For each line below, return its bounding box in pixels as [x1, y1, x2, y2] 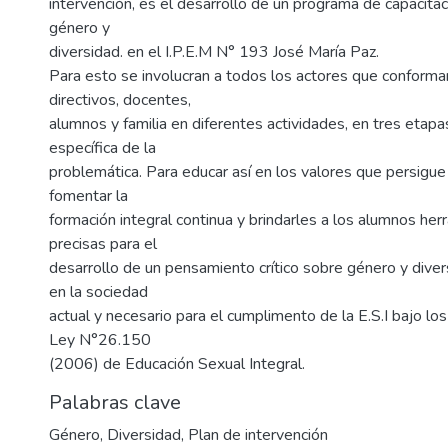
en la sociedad [49, 281, 148, 304]
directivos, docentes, [49, 89, 191, 112]
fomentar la [49, 185, 128, 208]
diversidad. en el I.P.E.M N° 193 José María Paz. [49, 41, 379, 64]
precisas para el [49, 233, 157, 256]
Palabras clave [49, 389, 181, 417]
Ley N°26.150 [49, 329, 151, 352]
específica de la [49, 137, 156, 160]
